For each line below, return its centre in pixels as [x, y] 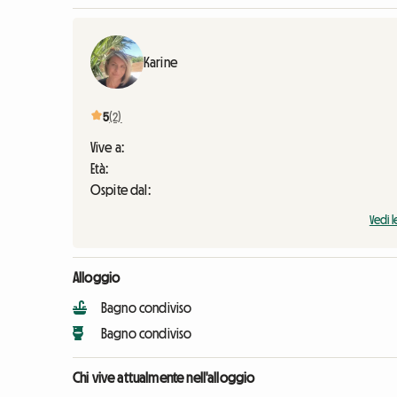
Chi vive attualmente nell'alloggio [164, 377]
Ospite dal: [121, 189]
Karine [160, 62]
